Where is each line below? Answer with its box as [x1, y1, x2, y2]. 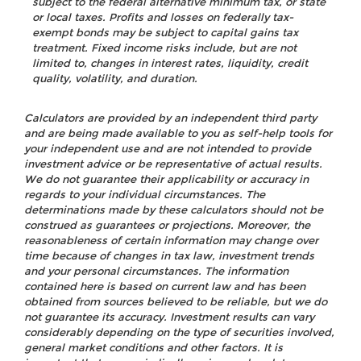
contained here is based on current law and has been [24, 280, 305, 293]
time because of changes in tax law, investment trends [24, 249, 314, 263]
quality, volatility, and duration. [32, 72, 197, 85]
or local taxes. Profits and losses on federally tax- [32, 10, 293, 24]
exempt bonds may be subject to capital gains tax [32, 26, 298, 39]
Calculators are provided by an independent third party [24, 111, 317, 125]
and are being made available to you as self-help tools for [24, 127, 332, 140]
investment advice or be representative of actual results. [24, 157, 322, 171]
